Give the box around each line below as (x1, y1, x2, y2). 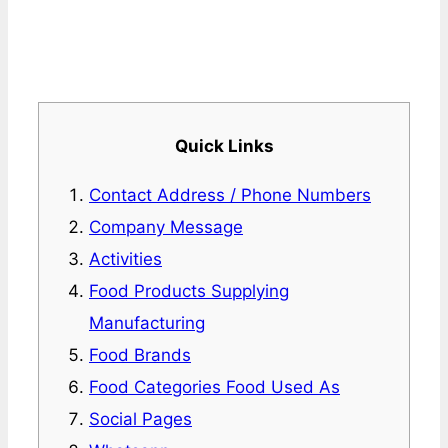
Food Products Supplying (89, 281, 289, 302)
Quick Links (174, 136, 274, 157)
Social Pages (89, 409, 192, 430)
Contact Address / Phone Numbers (89, 185, 371, 206)
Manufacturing (89, 313, 205, 334)
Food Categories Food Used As (89, 377, 340, 398)
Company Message (89, 217, 243, 238)
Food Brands (89, 345, 191, 366)
